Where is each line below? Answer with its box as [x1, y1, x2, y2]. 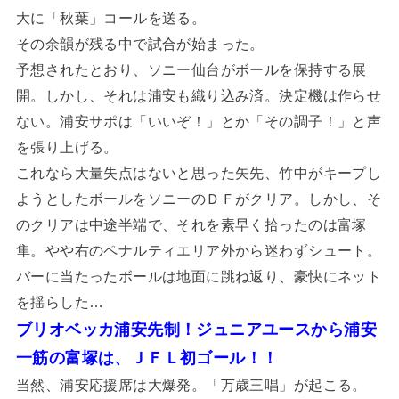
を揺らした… [15, 293, 104, 310]
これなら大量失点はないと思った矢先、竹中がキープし [15, 164, 382, 181]
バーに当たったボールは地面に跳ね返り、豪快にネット [15, 267, 382, 284]
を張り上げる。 [15, 138, 118, 155]
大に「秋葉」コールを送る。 [15, 9, 207, 26]
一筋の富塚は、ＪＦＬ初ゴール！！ [15, 348, 279, 367]
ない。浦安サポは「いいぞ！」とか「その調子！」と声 [15, 112, 382, 129]
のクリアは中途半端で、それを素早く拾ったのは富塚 [15, 216, 367, 232]
